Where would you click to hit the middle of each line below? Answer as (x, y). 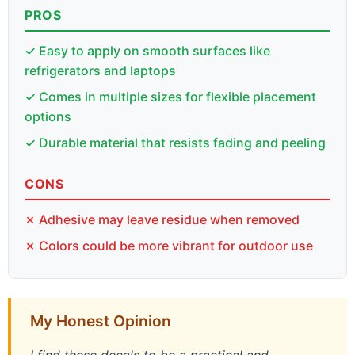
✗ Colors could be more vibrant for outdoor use (169, 246)
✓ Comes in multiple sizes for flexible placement (170, 97)
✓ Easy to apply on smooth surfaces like (147, 51)
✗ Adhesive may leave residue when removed (162, 220)
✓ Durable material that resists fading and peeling (175, 143)
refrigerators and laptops (100, 71)
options (48, 117)
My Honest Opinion (101, 321)
